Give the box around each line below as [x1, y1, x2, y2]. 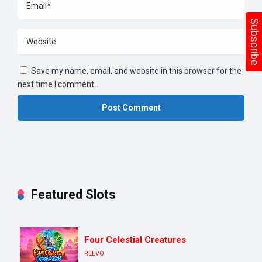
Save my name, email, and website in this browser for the [31, 65, 242, 75]
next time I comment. [18, 79, 96, 89]
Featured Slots [31, 187, 116, 202]
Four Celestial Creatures [84, 234, 186, 245]
